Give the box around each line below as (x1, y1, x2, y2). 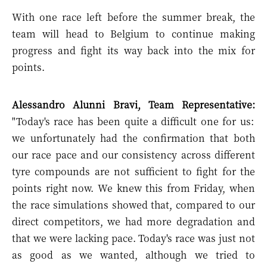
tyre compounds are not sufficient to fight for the (12, 164, 255, 178)
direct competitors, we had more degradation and (12, 215, 255, 228)
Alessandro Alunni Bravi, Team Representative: (12, 98, 255, 111)
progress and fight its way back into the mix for (12, 44, 255, 57)
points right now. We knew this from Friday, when (12, 181, 255, 195)
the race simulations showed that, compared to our (12, 198, 255, 212)
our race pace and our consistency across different (12, 148, 255, 162)
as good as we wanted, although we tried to (12, 248, 255, 262)
